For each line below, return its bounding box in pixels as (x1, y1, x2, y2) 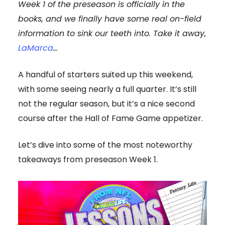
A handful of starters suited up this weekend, (18, 68, 193, 80)
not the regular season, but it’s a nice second (18, 97, 195, 109)
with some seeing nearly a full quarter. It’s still (18, 83, 196, 95)
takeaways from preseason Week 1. (18, 153, 158, 165)
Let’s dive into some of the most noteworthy (18, 139, 192, 151)
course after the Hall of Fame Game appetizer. (18, 112, 203, 124)
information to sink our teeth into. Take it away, (18, 27, 206, 39)
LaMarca (18, 42, 53, 54)
